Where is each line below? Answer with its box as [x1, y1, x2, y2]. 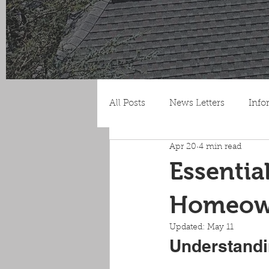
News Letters [169, 98, 225, 108]
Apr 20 [169, 142, 196, 151]
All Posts [109, 98, 145, 108]
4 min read [199, 142, 241, 151]
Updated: [169, 223, 207, 232]
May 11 [207, 223, 234, 232]
